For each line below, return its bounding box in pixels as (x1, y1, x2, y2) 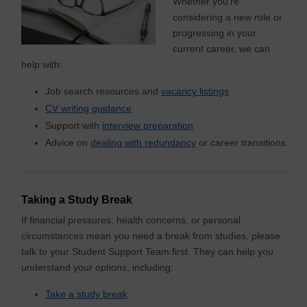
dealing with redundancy (90, 136, 197, 148)
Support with (45, 119, 103, 131)
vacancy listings (161, 85, 230, 97)
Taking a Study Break (21, 193, 133, 206)
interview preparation (102, 119, 194, 131)
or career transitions (196, 136, 286, 148)
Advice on (45, 136, 91, 148)
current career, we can (172, 42, 270, 54)
